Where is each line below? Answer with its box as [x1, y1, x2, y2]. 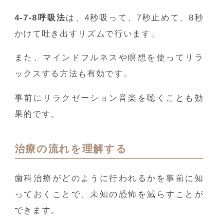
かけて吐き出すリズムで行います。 [14, 29, 160, 38]
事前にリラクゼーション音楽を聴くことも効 [14, 93, 204, 103]
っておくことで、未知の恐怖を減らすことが [14, 189, 204, 199]
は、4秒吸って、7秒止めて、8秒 [66, 13, 204, 22]
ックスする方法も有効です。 [14, 69, 133, 79]
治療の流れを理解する [14, 143, 127, 155]
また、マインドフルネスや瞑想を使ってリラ [14, 53, 204, 63]
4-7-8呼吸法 [14, 13, 66, 22]
